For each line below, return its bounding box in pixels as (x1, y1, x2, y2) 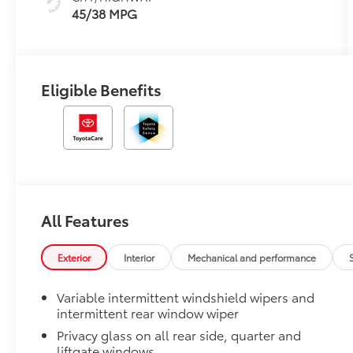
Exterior (58, 251, 91, 265)
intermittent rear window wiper (57, 303, 240, 322)
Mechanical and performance (188, 251, 317, 265)
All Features (41, 209, 129, 232)
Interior (124, 251, 155, 265)
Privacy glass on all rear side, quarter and (57, 325, 302, 344)
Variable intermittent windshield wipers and (57, 288, 315, 307)
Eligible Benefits (41, 78, 162, 101)
